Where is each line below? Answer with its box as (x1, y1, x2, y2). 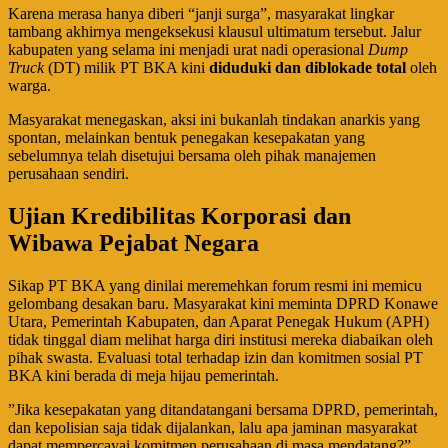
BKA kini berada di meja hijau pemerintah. (8, 366, 279, 384)
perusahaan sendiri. (8, 164, 129, 182)
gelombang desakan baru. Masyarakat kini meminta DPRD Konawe (8, 294, 438, 312)
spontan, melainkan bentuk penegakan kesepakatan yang (8, 128, 365, 146)
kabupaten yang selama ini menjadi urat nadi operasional (8, 40, 368, 58)
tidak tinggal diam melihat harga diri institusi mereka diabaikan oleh (8, 330, 433, 348)
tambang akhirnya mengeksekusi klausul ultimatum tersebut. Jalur (8, 22, 421, 40)
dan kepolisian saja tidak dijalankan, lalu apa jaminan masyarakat (8, 418, 417, 436)
